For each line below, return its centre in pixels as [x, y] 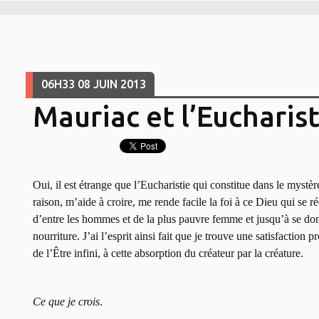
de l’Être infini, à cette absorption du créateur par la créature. [168, 253]
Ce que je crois [66, 301]
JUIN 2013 [119, 84]
